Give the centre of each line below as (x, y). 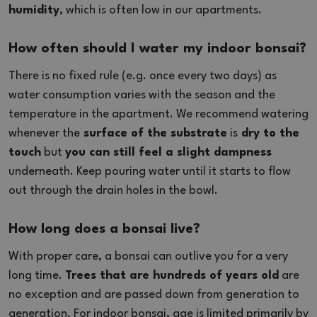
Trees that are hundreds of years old (172, 275)
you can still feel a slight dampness (168, 152)
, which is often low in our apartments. (161, 10)
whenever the (44, 133)
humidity (34, 10)
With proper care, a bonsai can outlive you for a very (148, 256)
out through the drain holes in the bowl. (113, 190)
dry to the (269, 133)
